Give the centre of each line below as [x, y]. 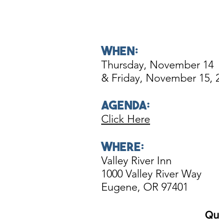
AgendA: [126, 105]
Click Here [126, 119]
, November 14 [179, 65]
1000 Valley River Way [151, 174]
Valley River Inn [136, 161]
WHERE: [123, 146]
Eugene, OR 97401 [145, 187]
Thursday [122, 65]
